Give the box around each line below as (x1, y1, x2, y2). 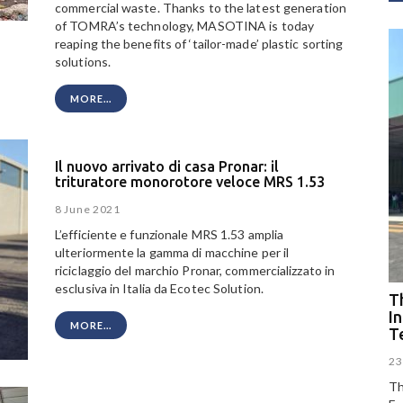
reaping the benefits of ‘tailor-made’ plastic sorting (55, 36, 344, 52)
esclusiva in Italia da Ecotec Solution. (55, 281, 264, 297)
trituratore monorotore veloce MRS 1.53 (55, 173, 325, 190)
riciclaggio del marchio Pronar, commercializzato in (55, 263, 336, 279)
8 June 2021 (55, 202, 121, 217)
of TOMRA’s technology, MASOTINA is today (55, 18, 315, 34)
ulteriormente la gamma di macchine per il (55, 245, 290, 261)
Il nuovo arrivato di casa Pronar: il (55, 157, 279, 175)
